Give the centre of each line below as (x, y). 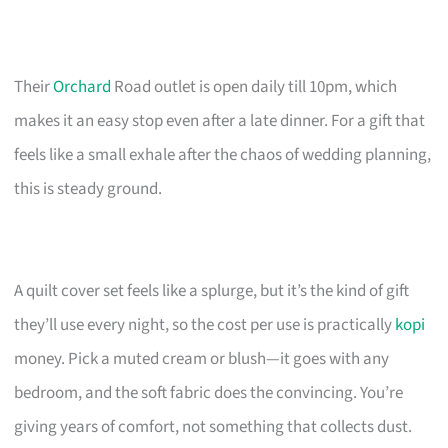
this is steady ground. (88, 188)
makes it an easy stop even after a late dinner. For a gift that (220, 120)
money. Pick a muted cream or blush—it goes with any (202, 358)
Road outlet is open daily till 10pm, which (254, 86)
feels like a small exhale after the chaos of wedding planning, (223, 154)
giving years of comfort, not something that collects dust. (213, 426)
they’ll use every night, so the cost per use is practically (205, 324)
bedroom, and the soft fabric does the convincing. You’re (209, 392)
